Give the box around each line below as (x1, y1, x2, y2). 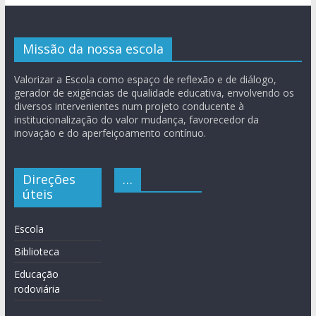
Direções (22, 170, 75, 188)
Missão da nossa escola (22, 39, 164, 57)
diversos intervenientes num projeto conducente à (13, 99, 244, 113)
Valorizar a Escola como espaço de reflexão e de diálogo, (13, 72, 276, 86)
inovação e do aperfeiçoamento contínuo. (13, 126, 206, 140)
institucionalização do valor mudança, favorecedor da (13, 112, 259, 126)
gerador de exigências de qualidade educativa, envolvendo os (13, 85, 294, 99)
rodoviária (13, 281, 60, 296)
